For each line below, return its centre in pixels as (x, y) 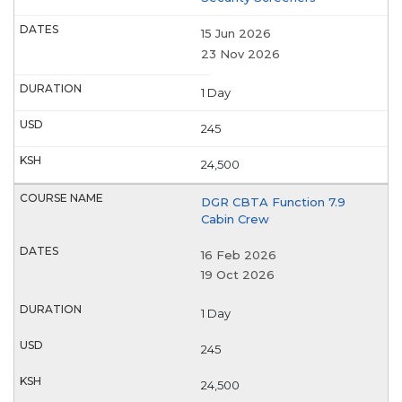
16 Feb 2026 (239, 254)
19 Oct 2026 (238, 275)
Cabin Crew (235, 218)
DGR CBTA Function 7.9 (273, 201)
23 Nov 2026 (240, 53)
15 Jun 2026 (236, 34)
